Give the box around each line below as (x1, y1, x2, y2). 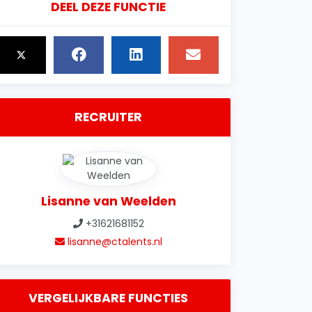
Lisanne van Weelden (40, 192, 176, 210)
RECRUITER (75, 108, 143, 125)
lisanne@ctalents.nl (64, 235, 162, 249)
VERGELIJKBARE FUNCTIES (29, 290, 189, 306)
